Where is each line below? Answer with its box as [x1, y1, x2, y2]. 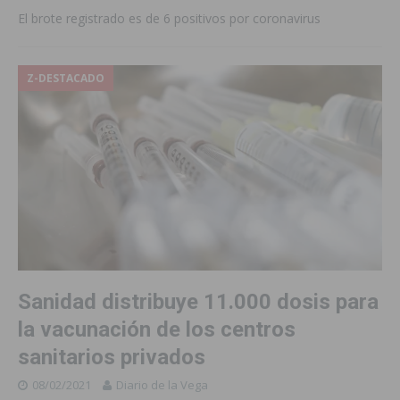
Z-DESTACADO [27, 71, 104, 87]
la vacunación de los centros [18, 316, 296, 342]
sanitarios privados [18, 344, 205, 370]
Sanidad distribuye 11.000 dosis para [18, 288, 379, 314]
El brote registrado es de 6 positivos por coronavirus [18, 10, 321, 28]
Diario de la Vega [116, 376, 208, 393]
